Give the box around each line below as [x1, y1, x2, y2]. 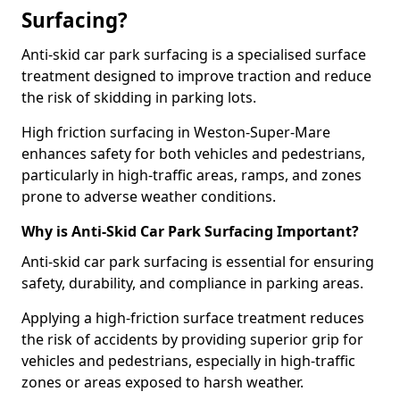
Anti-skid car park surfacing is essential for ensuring [21, 252, 374, 271]
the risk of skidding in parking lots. [21, 87, 256, 107]
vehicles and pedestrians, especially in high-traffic [21, 351, 355, 371]
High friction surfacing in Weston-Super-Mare [21, 122, 330, 142]
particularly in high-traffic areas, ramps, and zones [21, 165, 362, 185]
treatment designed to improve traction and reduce [21, 66, 371, 86]
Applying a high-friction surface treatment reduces [21, 308, 364, 328]
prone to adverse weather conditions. [21, 187, 276, 206]
